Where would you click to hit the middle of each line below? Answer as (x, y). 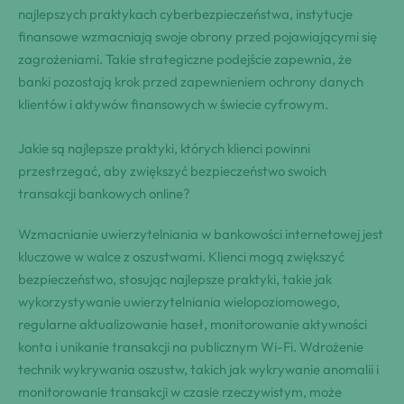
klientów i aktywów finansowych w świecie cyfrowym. (173, 105)
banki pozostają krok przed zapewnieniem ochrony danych (191, 82)
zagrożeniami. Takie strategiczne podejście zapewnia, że (185, 60)
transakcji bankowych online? (104, 194)
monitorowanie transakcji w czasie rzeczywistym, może (180, 392)
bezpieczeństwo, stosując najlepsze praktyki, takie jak (175, 280)
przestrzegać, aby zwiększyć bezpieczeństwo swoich (172, 171)
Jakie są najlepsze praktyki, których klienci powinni (164, 149)
